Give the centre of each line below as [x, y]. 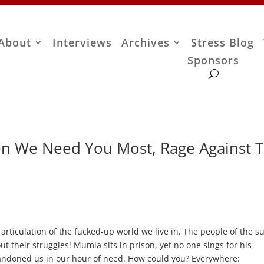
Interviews [82, 43]
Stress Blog [223, 43]
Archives [146, 43]
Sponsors [214, 60]
